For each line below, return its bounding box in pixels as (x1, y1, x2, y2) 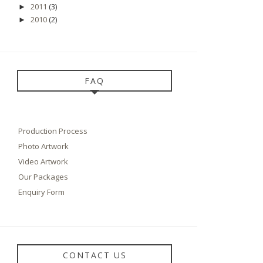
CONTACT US (62, 249, 127, 261)
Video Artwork (18, 156, 68, 167)
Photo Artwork (18, 140, 69, 151)
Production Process (18, 125, 87, 136)
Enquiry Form (18, 186, 65, 197)
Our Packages (18, 171, 68, 182)
